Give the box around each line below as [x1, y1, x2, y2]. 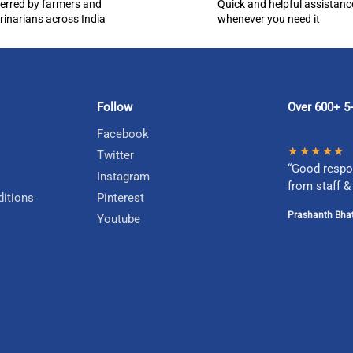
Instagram [97, 169, 150, 184]
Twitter [97, 148, 134, 163]
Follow [97, 99, 132, 114]
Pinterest [97, 191, 144, 206]
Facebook [97, 127, 149, 142]
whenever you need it [217, 12, 320, 25]
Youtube [97, 212, 140, 227]
